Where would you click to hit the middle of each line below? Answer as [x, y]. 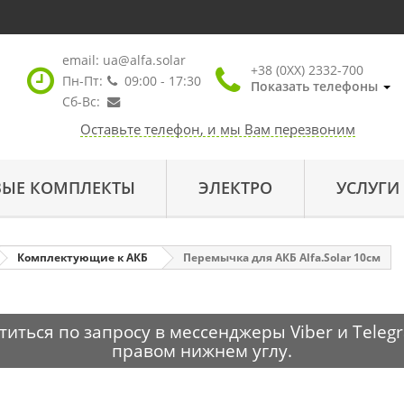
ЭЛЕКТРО [236, 188]
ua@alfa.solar [144, 60]
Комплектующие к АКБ [83, 257]
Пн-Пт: [82, 81]
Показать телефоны [314, 86]
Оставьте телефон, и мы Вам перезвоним [217, 129]
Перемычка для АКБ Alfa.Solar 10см [282, 257]
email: [82, 60]
